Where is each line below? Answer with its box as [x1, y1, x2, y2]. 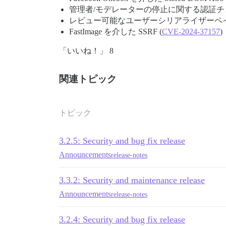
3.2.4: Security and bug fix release [59, 214, 185, 225]
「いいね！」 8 [59, 46, 114, 55]
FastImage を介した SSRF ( [69, 27, 162, 36]
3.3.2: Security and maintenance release [59, 175, 205, 186]
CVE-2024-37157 [162, 27, 220, 36]
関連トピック [59, 74, 117, 85]
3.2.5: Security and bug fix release [59, 136, 185, 146]
